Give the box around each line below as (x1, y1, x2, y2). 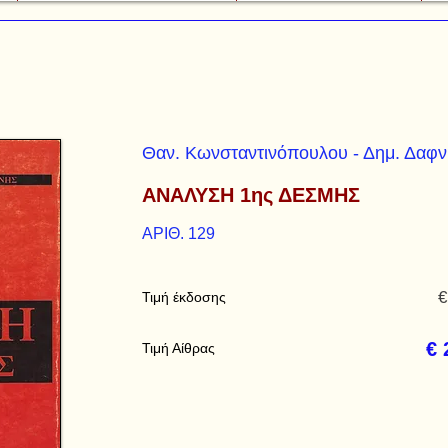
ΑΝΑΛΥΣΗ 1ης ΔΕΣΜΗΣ (142, 184, 360, 206)
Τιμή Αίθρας (142, 340, 215, 356)
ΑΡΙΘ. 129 (142, 225, 215, 242)
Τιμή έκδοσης (142, 289, 226, 305)
